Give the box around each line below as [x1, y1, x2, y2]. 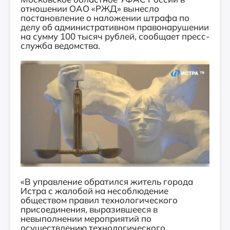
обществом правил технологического [21, 195, 178, 205]
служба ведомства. [21, 40, 100, 51]
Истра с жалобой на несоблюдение [21, 185, 168, 196]
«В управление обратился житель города [21, 176, 193, 187]
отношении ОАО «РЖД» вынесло [21, 3, 159, 14]
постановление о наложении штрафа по [21, 12, 189, 23]
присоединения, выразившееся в [21, 204, 158, 215]
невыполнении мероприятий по [21, 213, 151, 224]
